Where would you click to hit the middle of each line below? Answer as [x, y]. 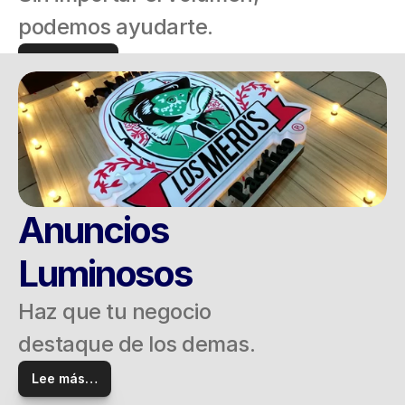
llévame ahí [68, 61]
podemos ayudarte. [116, 27]
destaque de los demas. [137, 344]
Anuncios [97, 230]
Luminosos [105, 273]
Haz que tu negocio [114, 311]
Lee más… [65, 378]
